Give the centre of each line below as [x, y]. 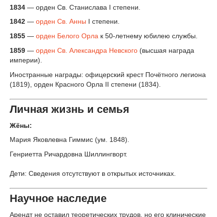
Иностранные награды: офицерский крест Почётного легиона [108, 74]
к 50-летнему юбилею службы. [148, 36]
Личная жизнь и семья [70, 109]
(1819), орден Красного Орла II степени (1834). [85, 84]
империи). [26, 60]
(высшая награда [166, 50]
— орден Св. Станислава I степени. [84, 7]
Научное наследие [58, 199]
